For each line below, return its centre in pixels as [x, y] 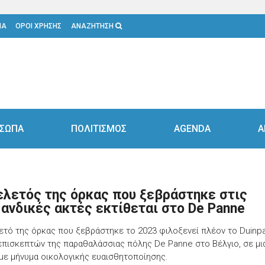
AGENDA [192, 129]
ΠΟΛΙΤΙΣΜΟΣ [99, 129]
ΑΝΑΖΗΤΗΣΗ [93, 26]
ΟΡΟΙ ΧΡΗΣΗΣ [39, 26]
